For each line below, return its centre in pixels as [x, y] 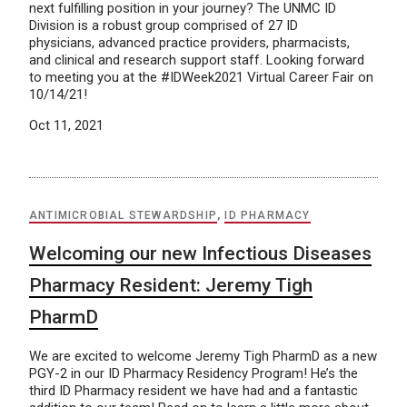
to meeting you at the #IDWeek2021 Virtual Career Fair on [201, 77]
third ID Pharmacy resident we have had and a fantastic [194, 390]
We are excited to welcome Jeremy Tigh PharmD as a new [203, 356]
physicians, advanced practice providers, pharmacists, [189, 42]
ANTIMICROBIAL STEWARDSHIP [123, 215]
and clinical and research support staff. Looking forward [197, 60]
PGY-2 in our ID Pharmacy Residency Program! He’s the [194, 373]
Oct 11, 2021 [66, 125]
